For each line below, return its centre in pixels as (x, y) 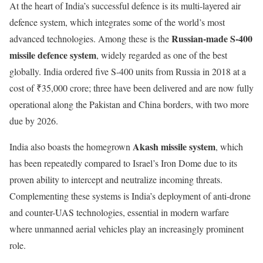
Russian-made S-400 (212, 39)
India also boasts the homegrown (71, 147)
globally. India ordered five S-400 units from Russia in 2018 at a (128, 72)
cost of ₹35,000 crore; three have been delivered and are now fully (131, 88)
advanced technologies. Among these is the (90, 39)
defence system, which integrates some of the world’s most (117, 22)
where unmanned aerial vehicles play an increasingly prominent (127, 229)
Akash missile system (174, 147)
